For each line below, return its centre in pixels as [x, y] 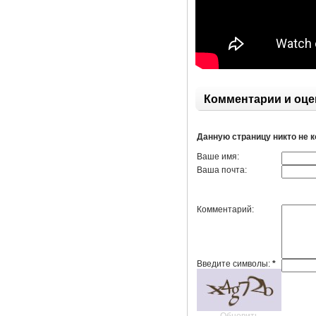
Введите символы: [235, 264]
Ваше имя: [218, 157]
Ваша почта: [222, 170]
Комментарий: [226, 209]
